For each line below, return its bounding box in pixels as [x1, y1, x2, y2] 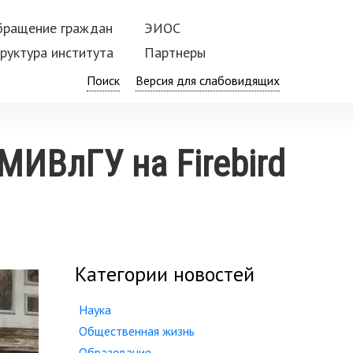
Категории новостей [74, 261, 255, 287]
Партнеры [143, 43, 206, 61]
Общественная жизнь [78, 323, 195, 339]
